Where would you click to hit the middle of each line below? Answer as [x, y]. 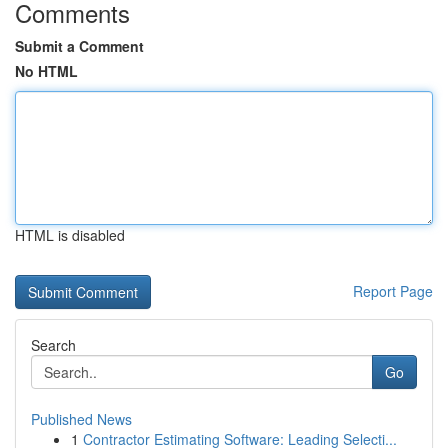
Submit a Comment [79, 46]
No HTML [46, 71]
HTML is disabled [70, 235]
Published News [81, 419]
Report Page [393, 291]
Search [53, 345]
